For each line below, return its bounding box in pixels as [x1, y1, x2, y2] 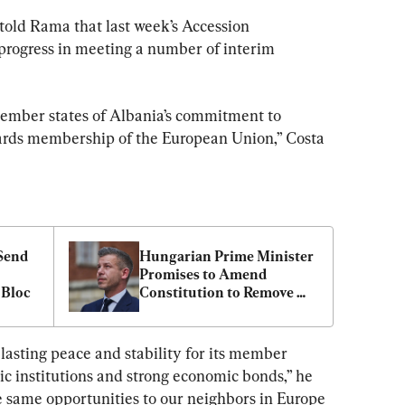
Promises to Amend [139, 265, 267, 283]
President [139, 301, 202, 319]
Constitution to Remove [139, 283, 294, 301]
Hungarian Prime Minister [139, 247, 314, 265]
